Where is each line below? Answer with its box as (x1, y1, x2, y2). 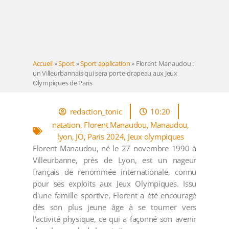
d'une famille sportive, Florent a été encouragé (33, 190, 196, 201)
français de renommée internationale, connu (33, 167, 196, 177)
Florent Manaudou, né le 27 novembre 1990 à (33, 143, 196, 154)
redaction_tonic (70, 106, 122, 117)
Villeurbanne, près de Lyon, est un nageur (33, 155, 196, 166)
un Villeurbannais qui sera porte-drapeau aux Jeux (33, 68, 177, 78)
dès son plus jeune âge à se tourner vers (33, 202, 196, 213)
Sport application (80, 58, 130, 68)
